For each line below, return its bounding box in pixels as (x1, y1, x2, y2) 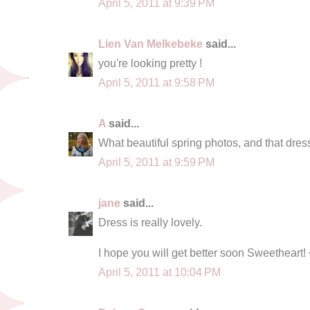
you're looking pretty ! (98, 56, 202, 69)
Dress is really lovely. (98, 215, 202, 228)
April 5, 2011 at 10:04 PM (98, 265, 221, 278)
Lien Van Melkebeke (98, 37, 203, 50)
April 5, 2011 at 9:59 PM (98, 155, 215, 168)
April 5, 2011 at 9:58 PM (98, 75, 215, 89)
